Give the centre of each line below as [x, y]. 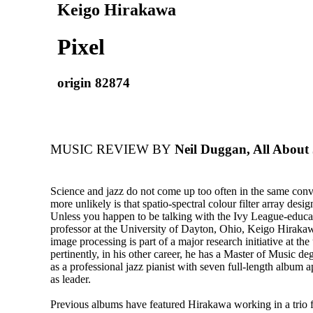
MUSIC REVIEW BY [111, 150]
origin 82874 [94, 82]
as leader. [71, 279]
